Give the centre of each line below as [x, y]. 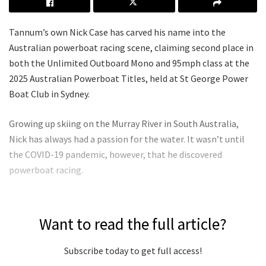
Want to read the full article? [133, 224]
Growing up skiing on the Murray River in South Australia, [124, 124]
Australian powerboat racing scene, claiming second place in [131, 48]
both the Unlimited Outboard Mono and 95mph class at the [129, 63]
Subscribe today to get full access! [133, 251]
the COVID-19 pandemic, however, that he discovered [115, 155]
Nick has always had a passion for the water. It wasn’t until [127, 139]
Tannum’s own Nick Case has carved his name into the [117, 32]
